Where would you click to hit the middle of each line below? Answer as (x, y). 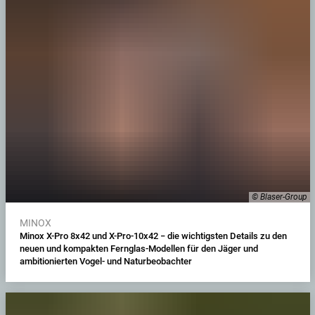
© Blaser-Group (279, 197)
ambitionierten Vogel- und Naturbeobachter (107, 261)
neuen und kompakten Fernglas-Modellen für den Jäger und (139, 248)
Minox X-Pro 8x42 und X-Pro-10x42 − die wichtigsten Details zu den (153, 236)
